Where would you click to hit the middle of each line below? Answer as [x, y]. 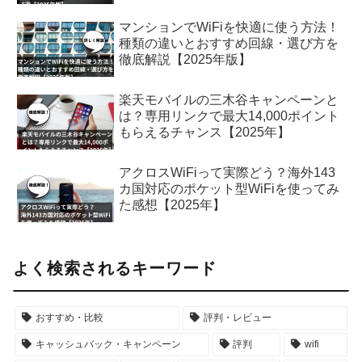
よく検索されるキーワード [115, 268]
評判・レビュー [237, 317]
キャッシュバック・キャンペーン [108, 344]
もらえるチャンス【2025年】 [205, 133]
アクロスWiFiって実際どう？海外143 [227, 173]
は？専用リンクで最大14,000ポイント [229, 116]
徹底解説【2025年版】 [185, 60]
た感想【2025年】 [173, 205]
